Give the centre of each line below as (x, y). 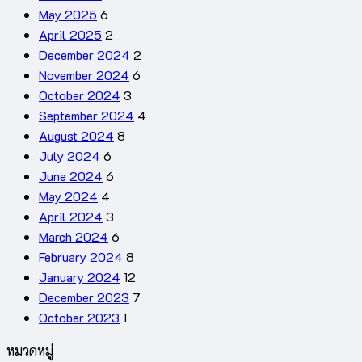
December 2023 (84, 297)
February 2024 (81, 257)
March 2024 (74, 237)
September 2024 (86, 116)
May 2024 (68, 196)
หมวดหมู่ (30, 351)
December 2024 (84, 55)
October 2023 (79, 318)
